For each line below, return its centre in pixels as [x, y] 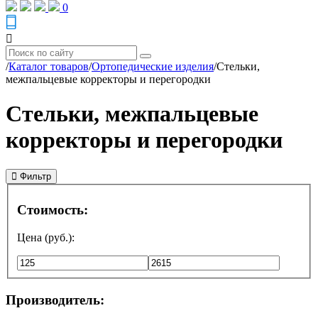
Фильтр [34, 176]
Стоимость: [53, 210]
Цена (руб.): [46, 237]
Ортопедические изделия [153, 66]
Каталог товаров [49, 66]
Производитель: [55, 300]
